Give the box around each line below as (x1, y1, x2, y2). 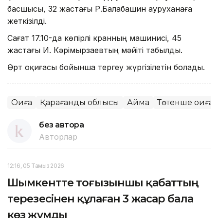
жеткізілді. (7, 16, 47, 26)
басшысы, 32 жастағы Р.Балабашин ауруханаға (7, 3, 192, 14)
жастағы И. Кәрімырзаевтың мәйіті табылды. (7, 45, 182, 55)
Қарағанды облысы (40, 97, 119, 107)
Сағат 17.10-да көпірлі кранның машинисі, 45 (7, 33, 182, 43)
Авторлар (39, 131, 77, 142)
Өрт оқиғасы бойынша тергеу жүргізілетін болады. (7, 62, 205, 72)
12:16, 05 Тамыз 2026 (7, 162, 64, 169)
